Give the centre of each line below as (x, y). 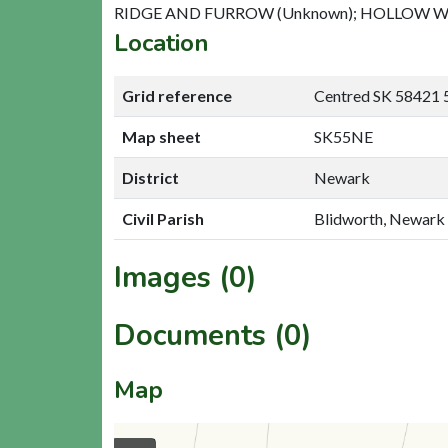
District (150, 177)
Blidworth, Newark (379, 218)
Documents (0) (213, 335)
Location (161, 42)
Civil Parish (163, 218)
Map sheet (161, 136)
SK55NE (343, 136)
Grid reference (177, 95)
